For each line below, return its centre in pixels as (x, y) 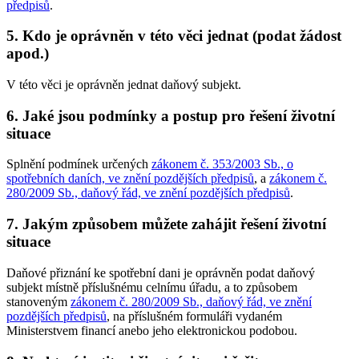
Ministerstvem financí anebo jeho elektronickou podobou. (152, 330)
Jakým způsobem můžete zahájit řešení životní (174, 224)
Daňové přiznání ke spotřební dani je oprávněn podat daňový (161, 272)
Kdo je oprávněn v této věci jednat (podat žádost (182, 36)
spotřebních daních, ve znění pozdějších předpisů (130, 179)
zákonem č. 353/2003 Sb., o (222, 164)
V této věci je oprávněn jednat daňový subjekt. (124, 85)
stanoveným (38, 301)
